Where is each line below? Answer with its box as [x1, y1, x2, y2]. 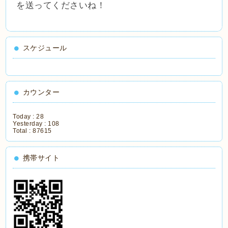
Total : [13, 127, 33, 135]
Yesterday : [13, 120, 48, 128]
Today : [13, 113, 37, 121]
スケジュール [22, 44, 67, 52]
